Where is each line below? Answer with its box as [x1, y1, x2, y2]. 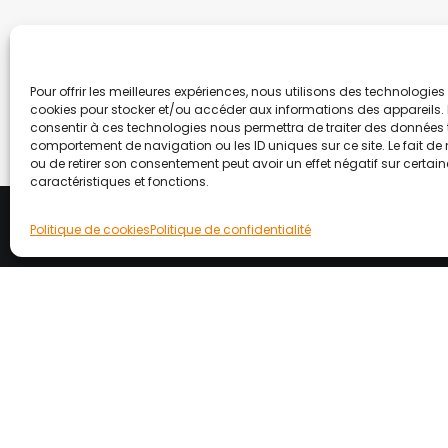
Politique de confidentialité [150, 221, 311, 238]
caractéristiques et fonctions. [30, 173, 209, 190]
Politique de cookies [30, 221, 150, 238]
